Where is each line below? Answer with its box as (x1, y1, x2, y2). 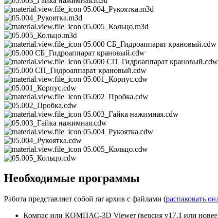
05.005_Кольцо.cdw (83, 145, 148, 153)
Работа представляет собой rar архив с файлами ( (4, 195, 166, 203)
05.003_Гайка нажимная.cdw (83, 109, 179, 118)
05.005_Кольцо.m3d (83, 22, 148, 31)
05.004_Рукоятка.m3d (83, 4, 154, 13)
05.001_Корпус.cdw (83, 74, 148, 83)
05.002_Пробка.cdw (83, 92, 148, 101)
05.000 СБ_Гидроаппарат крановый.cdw (83, 39, 217, 48)
